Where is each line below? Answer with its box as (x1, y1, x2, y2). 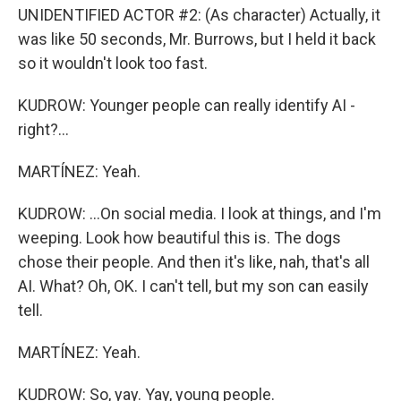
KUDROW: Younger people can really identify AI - (18, 96, 355, 115)
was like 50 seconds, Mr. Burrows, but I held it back (18, 30, 376, 48)
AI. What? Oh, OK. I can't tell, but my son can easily (18, 277, 369, 295)
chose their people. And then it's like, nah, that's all (18, 252, 370, 271)
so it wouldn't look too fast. (18, 54, 208, 73)
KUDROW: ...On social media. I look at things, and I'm (18, 204, 381, 223)
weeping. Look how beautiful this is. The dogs (18, 228, 341, 247)
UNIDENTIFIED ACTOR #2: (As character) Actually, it (18, 5, 380, 24)
